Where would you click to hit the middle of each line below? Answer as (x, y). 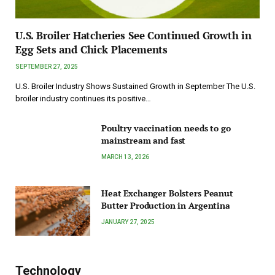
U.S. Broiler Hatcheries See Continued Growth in (134, 35)
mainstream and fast (144, 140)
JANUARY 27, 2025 (128, 222)
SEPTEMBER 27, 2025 (47, 66)
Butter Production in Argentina (166, 205)
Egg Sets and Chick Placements (92, 49)
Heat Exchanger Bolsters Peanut (167, 193)
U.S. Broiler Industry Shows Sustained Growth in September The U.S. (135, 86)
